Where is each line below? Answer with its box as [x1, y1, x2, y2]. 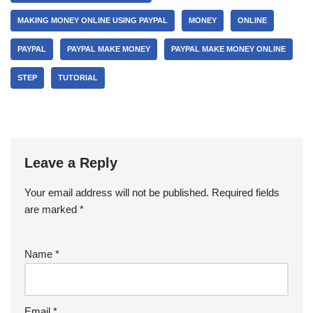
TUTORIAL [58, 73, 98, 82]
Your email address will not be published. [24, 187, 209, 198]
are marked [24, 203, 80, 215]
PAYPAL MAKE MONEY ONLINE [171, 45, 286, 53]
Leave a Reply [24, 155, 117, 170]
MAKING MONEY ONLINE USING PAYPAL [17, 16, 168, 24]
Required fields [212, 187, 279, 198]
